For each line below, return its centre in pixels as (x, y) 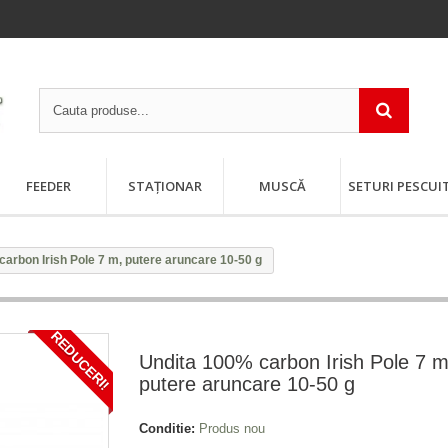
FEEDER (48, 186)
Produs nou (232, 428)
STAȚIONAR (165, 186)
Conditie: (167, 428)
